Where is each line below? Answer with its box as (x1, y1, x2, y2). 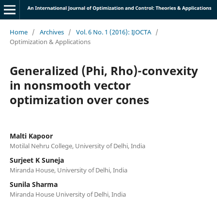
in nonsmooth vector (9, 77, 131, 93)
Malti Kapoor (9, 131, 53, 140)
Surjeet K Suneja (9, 155, 64, 165)
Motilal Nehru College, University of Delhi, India (9, 141, 145, 150)
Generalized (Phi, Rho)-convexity (9, 62, 198, 78)
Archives (39, 27, 64, 36)
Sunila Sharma (9, 179, 58, 189)
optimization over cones (9, 91, 149, 108)
